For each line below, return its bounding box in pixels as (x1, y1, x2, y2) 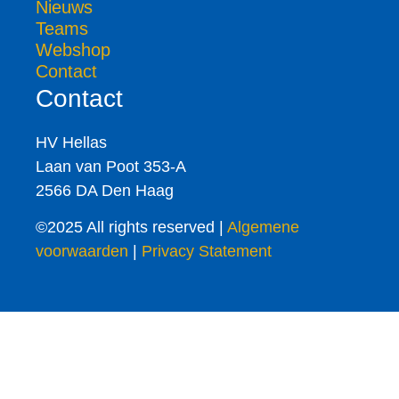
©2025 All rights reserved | (36, 218, 227, 237)
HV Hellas (36, 133, 107, 151)
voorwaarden (36, 242, 128, 261)
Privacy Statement (142, 242, 272, 261)
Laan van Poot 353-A (36, 157, 186, 175)
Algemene (227, 218, 299, 237)
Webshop (36, 39, 110, 60)
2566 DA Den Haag (36, 181, 174, 199)
